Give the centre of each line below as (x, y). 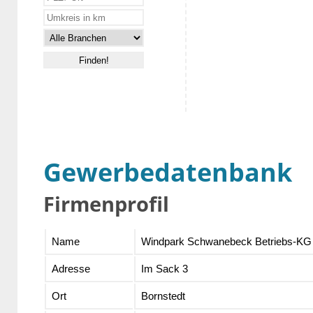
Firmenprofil (106, 204)
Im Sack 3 (164, 269)
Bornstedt (163, 296)
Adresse (71, 269)
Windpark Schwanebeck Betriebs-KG (226, 242)
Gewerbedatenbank (168, 173)
